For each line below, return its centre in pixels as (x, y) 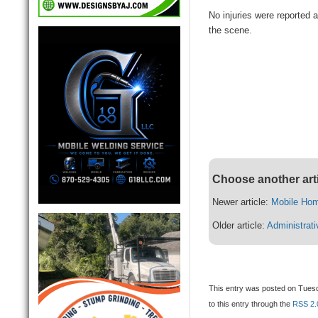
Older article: (240, 226)
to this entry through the (251, 304)
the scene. (231, 31)
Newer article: (242, 202)
